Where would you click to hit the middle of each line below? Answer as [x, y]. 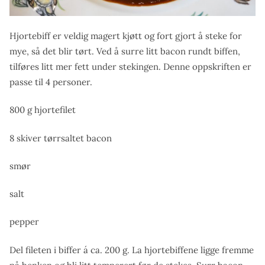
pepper [24, 222]
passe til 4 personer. [51, 82]
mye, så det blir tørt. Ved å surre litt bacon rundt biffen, [125, 51]
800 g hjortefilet [43, 110]
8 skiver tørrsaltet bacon [61, 138]
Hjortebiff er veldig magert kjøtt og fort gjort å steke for [126, 35]
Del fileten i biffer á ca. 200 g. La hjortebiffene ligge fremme [132, 250]
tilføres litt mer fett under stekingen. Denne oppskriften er [130, 66]
